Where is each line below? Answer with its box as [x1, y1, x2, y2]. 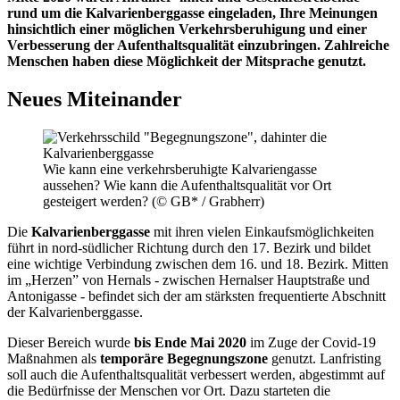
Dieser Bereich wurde [7, 334, 134, 350]
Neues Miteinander [7, 87, 182, 111]
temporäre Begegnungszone [100, 350, 268, 366]
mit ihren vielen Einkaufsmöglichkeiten [150, 223, 374, 239]
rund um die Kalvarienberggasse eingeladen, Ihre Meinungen [7, 4, 378, 21]
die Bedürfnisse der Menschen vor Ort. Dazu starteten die [7, 382, 330, 398]
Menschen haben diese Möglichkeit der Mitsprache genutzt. [7, 53, 366, 69]
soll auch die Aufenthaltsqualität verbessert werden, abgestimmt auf [7, 366, 385, 382]
